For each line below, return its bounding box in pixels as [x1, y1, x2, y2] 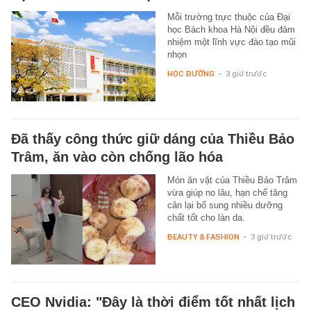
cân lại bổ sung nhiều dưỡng [167, 199, 283, 210]
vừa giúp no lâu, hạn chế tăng [167, 187, 287, 198]
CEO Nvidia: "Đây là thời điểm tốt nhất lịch [11, 294, 295, 310]
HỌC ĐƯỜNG [167, 68, 215, 78]
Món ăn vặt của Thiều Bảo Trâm [167, 174, 297, 185]
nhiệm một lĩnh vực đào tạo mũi [167, 36, 296, 47]
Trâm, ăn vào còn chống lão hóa [11, 149, 223, 165]
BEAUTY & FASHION [167, 231, 239, 242]
